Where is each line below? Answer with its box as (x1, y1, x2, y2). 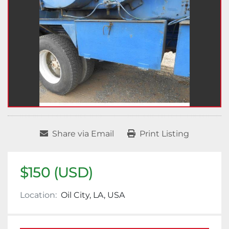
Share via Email (52, 129, 114, 139)
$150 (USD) (20, 164, 93, 181)
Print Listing (140, 129, 189, 139)
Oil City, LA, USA (61, 190, 125, 200)
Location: (20, 190, 57, 200)
